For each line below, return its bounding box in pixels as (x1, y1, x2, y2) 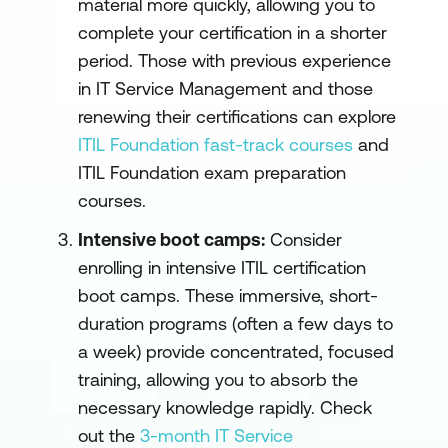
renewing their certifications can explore (78, 106, 396, 127)
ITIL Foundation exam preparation (78, 162, 346, 183)
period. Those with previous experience (78, 50, 391, 71)
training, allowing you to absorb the (78, 369, 358, 390)
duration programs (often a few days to (78, 313, 393, 334)
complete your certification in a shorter (78, 22, 387, 43)
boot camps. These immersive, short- (78, 285, 378, 306)
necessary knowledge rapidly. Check (78, 397, 372, 418)
